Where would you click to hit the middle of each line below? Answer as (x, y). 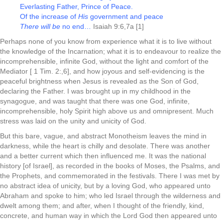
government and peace (126, 16)
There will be (40, 26)
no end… (76, 26)
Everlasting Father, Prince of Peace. (76, 6)
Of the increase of (49, 16)
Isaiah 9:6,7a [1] (117, 26)
